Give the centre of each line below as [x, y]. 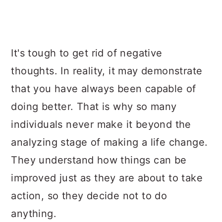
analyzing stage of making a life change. [110, 142]
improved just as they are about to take [107, 178]
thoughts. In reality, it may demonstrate [107, 71]
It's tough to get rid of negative [87, 53]
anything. [34, 214]
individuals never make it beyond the [101, 124]
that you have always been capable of [104, 89]
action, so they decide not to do [89, 196]
